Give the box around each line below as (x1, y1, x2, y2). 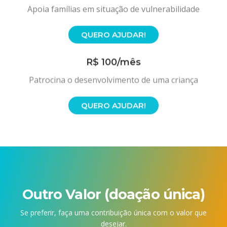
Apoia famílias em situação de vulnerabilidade (27, 3, 200, 14)
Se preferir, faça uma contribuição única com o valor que (20, 208, 207, 218)
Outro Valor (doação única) (22, 186, 205, 203)
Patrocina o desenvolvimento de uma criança (29, 71, 198, 83)
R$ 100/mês (86, 54, 141, 65)
